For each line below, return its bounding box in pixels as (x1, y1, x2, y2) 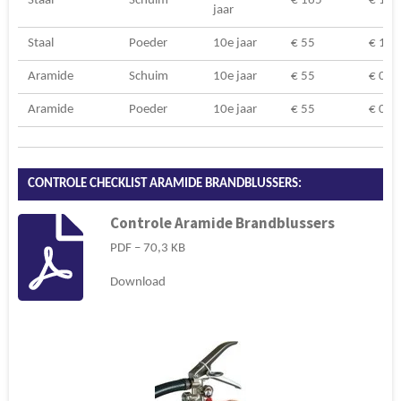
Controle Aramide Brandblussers (109, 213, 335, 234)
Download (109, 275, 166, 289)
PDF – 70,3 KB (109, 241, 185, 255)
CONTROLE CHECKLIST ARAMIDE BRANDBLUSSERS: (28, 176, 303, 191)
